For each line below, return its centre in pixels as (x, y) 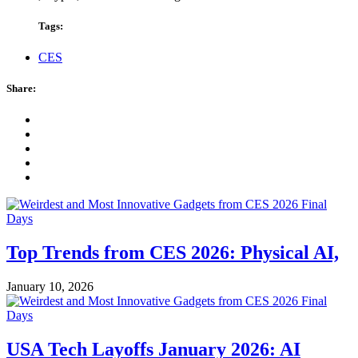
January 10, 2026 (50, 287)
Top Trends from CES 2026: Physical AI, (173, 253)
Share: (21, 89)
